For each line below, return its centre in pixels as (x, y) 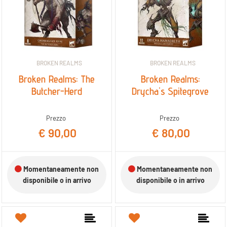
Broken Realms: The (57, 79)
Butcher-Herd (57, 91)
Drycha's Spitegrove (170, 91)
